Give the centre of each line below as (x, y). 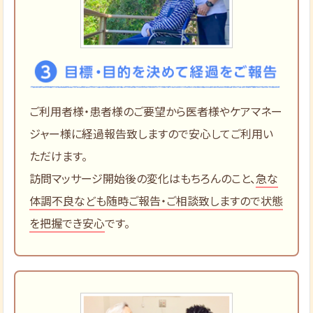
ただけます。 (59, 156)
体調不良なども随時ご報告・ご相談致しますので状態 (156, 201)
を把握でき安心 (67, 223)
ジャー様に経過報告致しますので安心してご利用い (152, 134)
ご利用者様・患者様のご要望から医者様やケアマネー (156, 111)
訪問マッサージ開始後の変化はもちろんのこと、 (143, 179)
